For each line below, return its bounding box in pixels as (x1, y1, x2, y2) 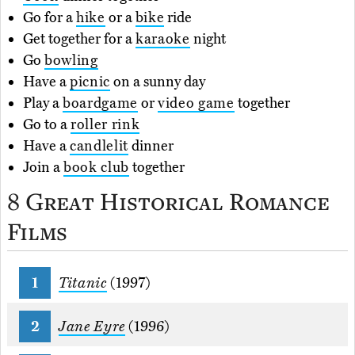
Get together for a (23, 30, 136, 48)
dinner (128, 137, 174, 155)
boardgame (63, 94, 138, 113)
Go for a (23, 9, 76, 27)
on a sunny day (110, 73, 205, 91)
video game (158, 94, 235, 113)
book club (63, 158, 129, 177)
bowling (44, 52, 98, 70)
